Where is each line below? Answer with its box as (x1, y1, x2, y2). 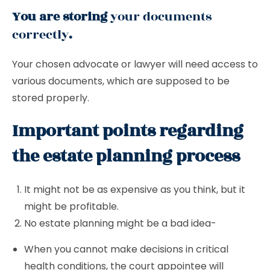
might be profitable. (24, 199, 121, 213)
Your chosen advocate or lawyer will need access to (12, 57, 258, 71)
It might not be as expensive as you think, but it (24, 183, 245, 196)
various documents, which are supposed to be (12, 74, 230, 88)
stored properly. (12, 91, 89, 105)
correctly (12, 25, 69, 44)
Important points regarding (12, 118, 243, 144)
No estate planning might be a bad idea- (24, 216, 216, 230)
